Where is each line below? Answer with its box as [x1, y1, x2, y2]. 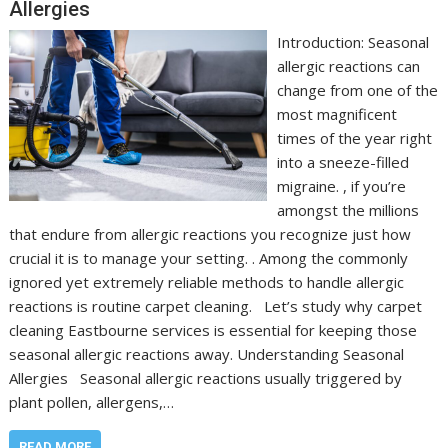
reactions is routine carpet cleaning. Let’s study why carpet [9, 295, 423, 316]
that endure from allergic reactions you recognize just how [9, 223, 412, 244]
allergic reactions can [276, 55, 420, 76]
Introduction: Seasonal [276, 31, 429, 52]
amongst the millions [276, 199, 419, 220]
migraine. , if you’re [276, 175, 406, 196]
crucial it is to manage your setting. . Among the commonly [9, 247, 409, 268]
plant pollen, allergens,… [9, 391, 175, 412]
